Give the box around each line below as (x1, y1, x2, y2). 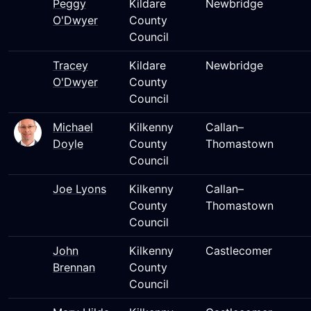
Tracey (53, 58, 88, 72)
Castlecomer (205, 244, 272, 258)
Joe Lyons (53, 182, 106, 196)
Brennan (53, 260, 95, 274)
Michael (53, 120, 93, 134)
